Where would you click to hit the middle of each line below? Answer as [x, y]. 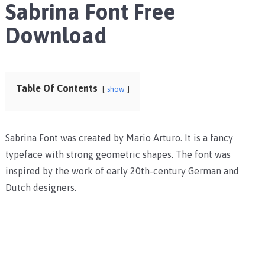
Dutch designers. [41, 188]
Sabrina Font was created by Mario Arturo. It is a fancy [119, 138]
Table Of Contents [56, 88]
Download [56, 35]
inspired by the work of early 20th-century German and [122, 171]
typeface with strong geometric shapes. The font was [118, 155]
